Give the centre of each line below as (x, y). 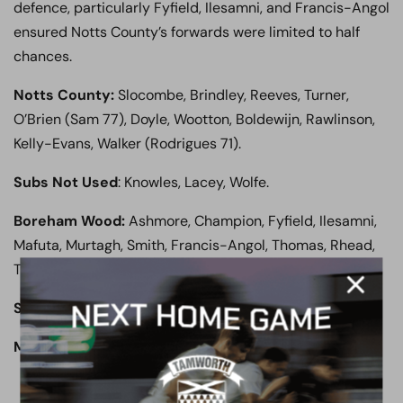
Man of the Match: (77, 347)
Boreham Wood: (69, 221)
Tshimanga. (50, 269)
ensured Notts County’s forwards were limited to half (187, 32)
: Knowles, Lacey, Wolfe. (193, 182)
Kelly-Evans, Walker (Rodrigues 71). (127, 143)
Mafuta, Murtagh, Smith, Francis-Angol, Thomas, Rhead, (194, 245)
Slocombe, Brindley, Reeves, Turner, (232, 95)
